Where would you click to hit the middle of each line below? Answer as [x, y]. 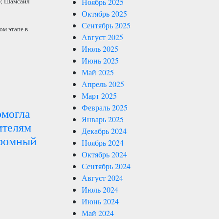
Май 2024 [98, 213]
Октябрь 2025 [104, 13]
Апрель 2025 [103, 84]
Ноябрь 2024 [103, 142]
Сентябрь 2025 [106, 25]
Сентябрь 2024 [106, 166]
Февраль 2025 [105, 107]
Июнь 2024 [100, 201]
